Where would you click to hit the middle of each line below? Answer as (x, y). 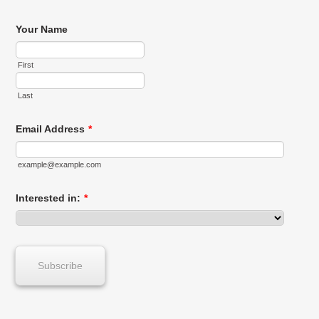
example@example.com (59, 165)
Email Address (50, 129)
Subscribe (60, 265)
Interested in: (48, 198)
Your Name (41, 30)
